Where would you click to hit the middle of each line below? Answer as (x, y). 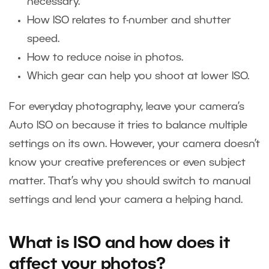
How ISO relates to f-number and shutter (129, 20)
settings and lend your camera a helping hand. (126, 200)
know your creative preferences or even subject (127, 162)
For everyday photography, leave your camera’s (127, 107)
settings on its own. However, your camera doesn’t (134, 144)
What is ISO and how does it (119, 243)
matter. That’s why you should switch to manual (130, 181)
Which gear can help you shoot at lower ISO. (140, 76)
